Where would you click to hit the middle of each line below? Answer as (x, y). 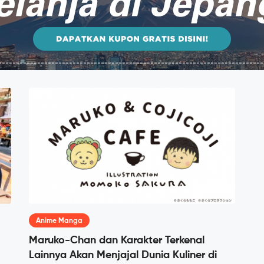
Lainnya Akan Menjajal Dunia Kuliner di (123, 255)
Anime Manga (59, 221)
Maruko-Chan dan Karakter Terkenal (117, 241)
